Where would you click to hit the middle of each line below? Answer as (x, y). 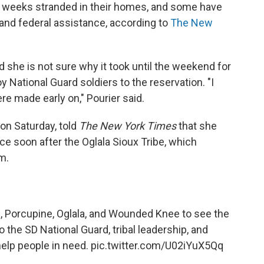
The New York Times (128, 126)
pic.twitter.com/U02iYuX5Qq (157, 245)
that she (197, 126)
